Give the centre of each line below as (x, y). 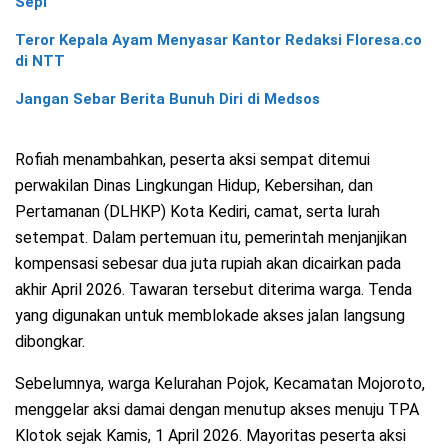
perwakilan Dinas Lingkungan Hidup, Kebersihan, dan (194, 185)
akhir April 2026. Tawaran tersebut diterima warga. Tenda (213, 289)
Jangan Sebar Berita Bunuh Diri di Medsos (167, 98)
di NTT (40, 60)
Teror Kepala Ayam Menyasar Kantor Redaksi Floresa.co (218, 39)
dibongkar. (50, 341)
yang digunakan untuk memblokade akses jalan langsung (210, 315)
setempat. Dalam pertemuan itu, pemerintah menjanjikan (211, 237)
